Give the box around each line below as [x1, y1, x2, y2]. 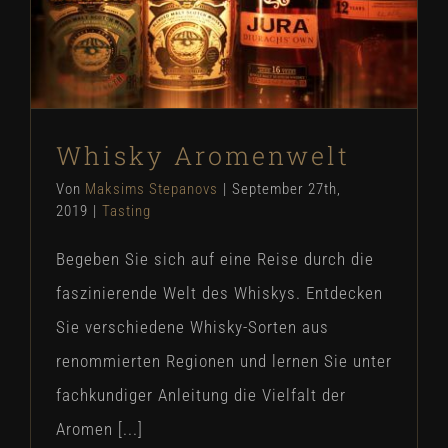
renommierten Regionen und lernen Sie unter [56, 351, 392, 372]
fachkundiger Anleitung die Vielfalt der [56, 385, 346, 406]
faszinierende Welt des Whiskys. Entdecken [56, 283, 383, 304]
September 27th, [232, 180, 341, 199]
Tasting [102, 202, 151, 221]
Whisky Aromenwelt [56, 139, 350, 173]
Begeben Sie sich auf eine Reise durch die [56, 249, 374, 270]
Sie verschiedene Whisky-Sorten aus [56, 317, 329, 338]
